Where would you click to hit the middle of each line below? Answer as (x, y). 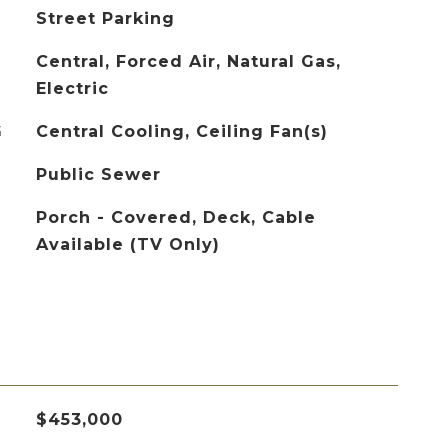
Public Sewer (98, 174)
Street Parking (105, 18)
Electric (72, 88)
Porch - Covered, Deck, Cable (175, 217)
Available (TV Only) (127, 244)
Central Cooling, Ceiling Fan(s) (181, 131)
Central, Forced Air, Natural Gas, (188, 61)
